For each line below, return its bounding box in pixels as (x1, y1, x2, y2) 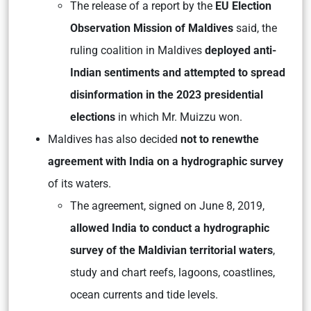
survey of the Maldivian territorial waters (70, 244, 273, 258)
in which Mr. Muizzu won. (115, 110, 242, 124)
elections (70, 110, 115, 124)
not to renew (180, 133, 243, 146)
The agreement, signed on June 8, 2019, (70, 199, 264, 213)
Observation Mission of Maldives (70, 22, 233, 35)
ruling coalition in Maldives (70, 44, 205, 58)
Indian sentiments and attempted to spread (70, 66, 285, 80)
